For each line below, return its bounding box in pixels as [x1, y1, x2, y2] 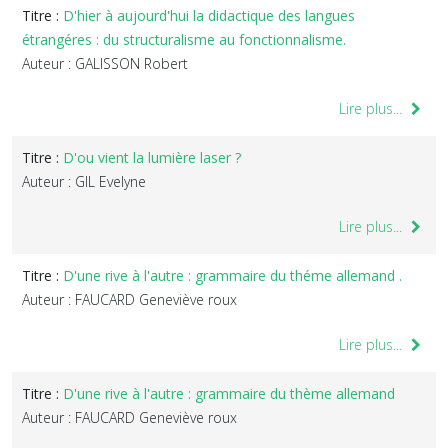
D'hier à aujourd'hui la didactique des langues [63, 6, 355, 25]
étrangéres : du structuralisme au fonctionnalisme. [22, 30, 346, 49]
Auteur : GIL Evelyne [22, 172, 146, 191]
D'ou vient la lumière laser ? [63, 148, 241, 167]
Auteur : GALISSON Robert [22, 54, 188, 73]
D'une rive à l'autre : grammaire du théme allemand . [63, 266, 402, 285]
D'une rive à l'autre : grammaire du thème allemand [63, 384, 395, 403]
